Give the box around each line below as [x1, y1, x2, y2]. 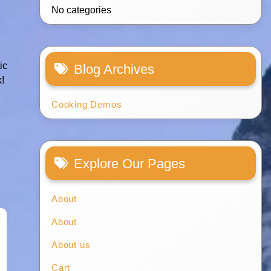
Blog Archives [74, 62, 155, 77]
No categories [51, 5, 112, 16]
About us [51, 240, 91, 250]
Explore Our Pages [74, 156, 186, 172]
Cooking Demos [51, 99, 122, 110]
